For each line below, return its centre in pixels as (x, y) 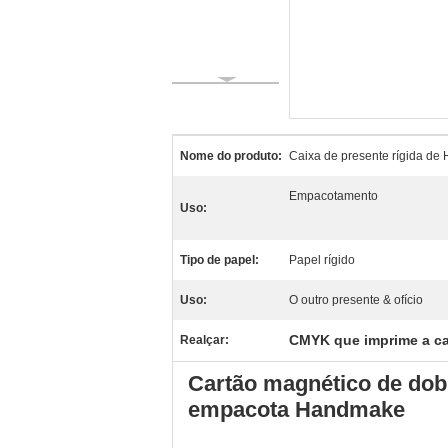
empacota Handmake (296, 409)
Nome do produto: (231, 156)
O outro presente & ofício (356, 300)
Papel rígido (322, 260)
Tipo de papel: (219, 260)
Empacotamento (333, 196)
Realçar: (204, 340)
